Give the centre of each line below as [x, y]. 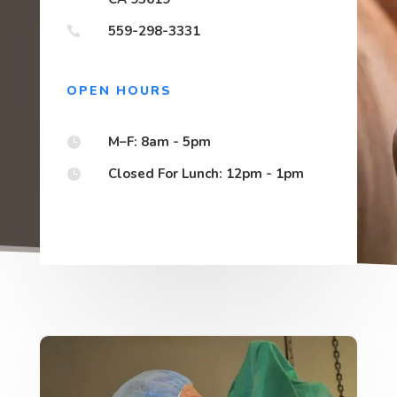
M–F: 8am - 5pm [159, 141]
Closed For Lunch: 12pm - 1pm [206, 173]
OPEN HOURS [119, 90]
